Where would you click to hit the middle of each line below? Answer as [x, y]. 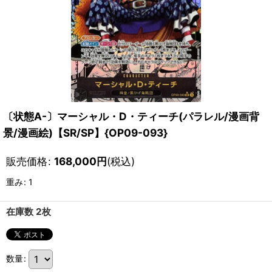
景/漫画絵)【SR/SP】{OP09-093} [85, 133]
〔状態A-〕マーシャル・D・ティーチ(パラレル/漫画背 [131, 116]
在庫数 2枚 [29, 212]
